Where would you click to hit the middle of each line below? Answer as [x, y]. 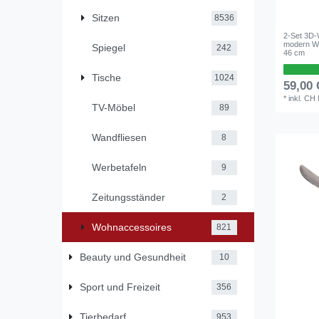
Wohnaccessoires [132, 227]
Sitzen [106, 17]
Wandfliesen [119, 137]
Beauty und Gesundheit [132, 257]
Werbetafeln [119, 167]
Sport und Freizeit [120, 287]
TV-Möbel [114, 107]
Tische [106, 77]
